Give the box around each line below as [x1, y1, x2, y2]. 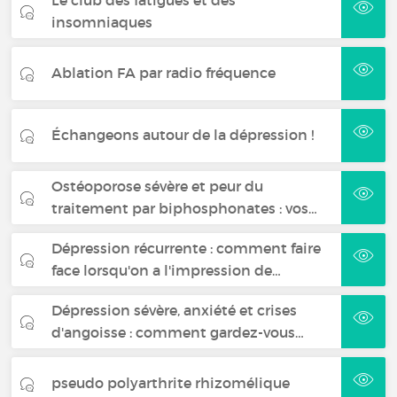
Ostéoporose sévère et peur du [51, 176, 264, 195]
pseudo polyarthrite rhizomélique [51, 374, 291, 393]
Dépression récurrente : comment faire [51, 238, 322, 257]
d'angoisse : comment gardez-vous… [51, 323, 305, 341]
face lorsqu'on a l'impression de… [51, 261, 282, 279]
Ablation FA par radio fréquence [51, 64, 276, 82]
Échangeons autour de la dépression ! [51, 126, 315, 144]
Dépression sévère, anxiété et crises [51, 300, 298, 319]
